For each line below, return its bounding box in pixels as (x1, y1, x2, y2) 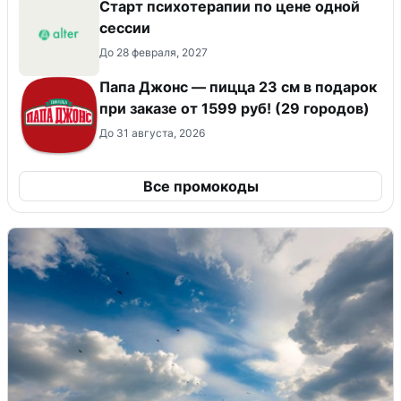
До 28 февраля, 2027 (99, 46, 208, 60)
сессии (99, 19, 150, 38)
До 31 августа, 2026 (99, 126, 205, 141)
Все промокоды (142, 177, 259, 196)
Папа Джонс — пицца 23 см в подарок (99, 78, 377, 97)
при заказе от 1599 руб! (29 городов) (99, 99, 370, 118)
